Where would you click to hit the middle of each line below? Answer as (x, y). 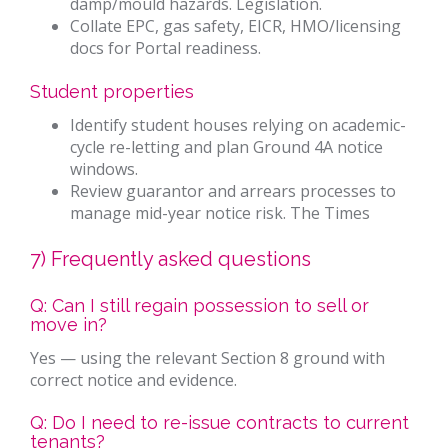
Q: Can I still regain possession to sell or (199, 306)
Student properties (112, 91)
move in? (68, 325)
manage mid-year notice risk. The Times (220, 212)
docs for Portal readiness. (165, 48)
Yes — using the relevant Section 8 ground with (207, 357)
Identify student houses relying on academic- (238, 124)
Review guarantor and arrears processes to (233, 190)
